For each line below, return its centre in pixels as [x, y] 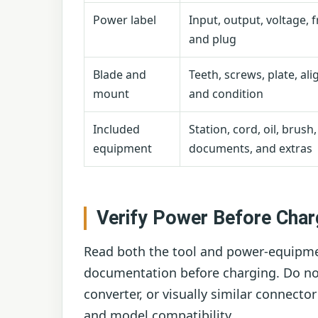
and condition [226, 94]
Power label [125, 20]
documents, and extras [251, 149]
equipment [122, 149]
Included [116, 130]
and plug [213, 39]
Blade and [120, 75]
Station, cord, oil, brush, [253, 130]
